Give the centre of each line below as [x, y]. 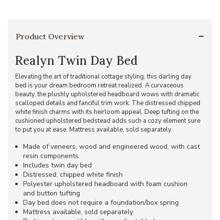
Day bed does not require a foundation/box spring [101, 202]
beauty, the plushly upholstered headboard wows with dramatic [107, 94]
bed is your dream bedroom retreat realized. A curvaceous [99, 85]
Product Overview [50, 36]
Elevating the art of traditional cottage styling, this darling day [103, 76]
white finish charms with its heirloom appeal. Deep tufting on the [107, 112]
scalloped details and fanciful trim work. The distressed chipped [108, 103]
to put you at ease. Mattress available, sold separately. [94, 129]
